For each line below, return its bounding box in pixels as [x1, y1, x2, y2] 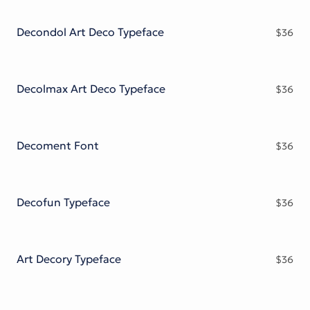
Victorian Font [33, 3, 108, 17]
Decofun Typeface [17, 195, 110, 210]
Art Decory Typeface [17, 252, 121, 266]
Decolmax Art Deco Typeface [17, 82, 165, 96]
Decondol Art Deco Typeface [17, 25, 164, 39]
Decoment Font [17, 138, 99, 153]
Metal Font [33, 17, 91, 31]
